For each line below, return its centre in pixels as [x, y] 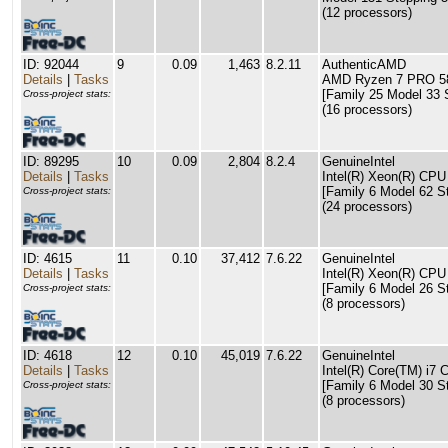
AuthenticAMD [364, 64]
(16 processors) [367, 109]
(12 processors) [367, 12]
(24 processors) [367, 206]
